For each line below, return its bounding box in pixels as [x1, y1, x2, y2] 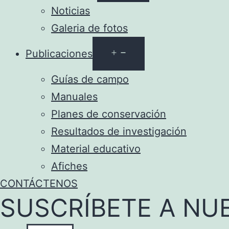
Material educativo [51, 143, 141, 155]
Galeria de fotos [51, 22, 128, 34]
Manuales [51, 90, 98, 103]
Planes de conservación [51, 108, 166, 120]
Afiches [51, 160, 87, 172]
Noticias [51, 5, 90, 17]
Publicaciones [26, 48, 93, 60]
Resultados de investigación [51, 125, 187, 138]
